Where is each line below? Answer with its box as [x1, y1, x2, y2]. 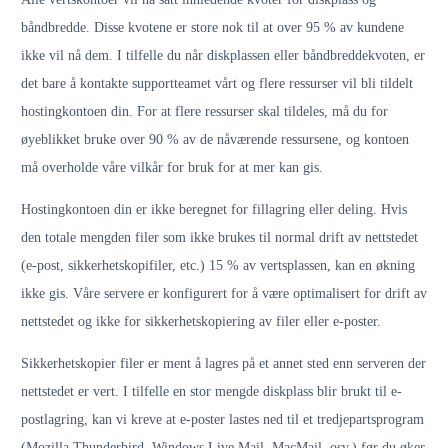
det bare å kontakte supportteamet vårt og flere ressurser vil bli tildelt [21, 76, 413, 91]
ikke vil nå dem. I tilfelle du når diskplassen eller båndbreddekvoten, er [21, 48, 425, 63]
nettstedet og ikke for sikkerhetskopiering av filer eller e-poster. [21, 314, 381, 329]
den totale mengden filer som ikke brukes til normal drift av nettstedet [21, 230, 418, 245]
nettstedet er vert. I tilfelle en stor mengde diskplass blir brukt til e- [21, 384, 402, 399]
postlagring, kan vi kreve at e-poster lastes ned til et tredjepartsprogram [21, 412, 424, 427]
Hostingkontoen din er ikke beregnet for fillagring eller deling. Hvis [21, 202, 407, 217]
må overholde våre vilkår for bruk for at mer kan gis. [21, 160, 323, 175]
